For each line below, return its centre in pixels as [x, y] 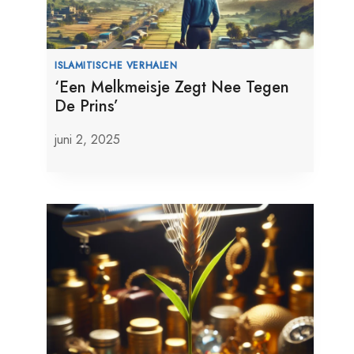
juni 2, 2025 [88, 139]
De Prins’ [87, 106]
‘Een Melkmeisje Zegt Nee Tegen [172, 87]
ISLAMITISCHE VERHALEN [116, 65]
